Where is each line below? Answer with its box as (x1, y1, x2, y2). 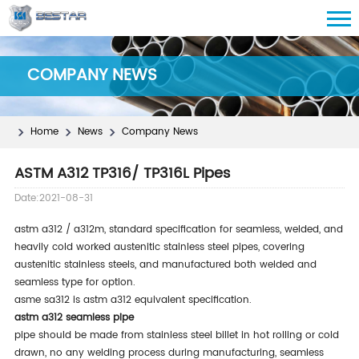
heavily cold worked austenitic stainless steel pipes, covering (14, 240, 305, 255)
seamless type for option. (14, 275, 135, 290)
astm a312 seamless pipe (14, 310, 134, 325)
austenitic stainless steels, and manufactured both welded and (14, 257, 317, 272)
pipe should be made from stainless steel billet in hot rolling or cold (14, 328, 339, 343)
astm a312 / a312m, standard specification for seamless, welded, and (14, 222, 343, 237)
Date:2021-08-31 (14, 191, 93, 206)
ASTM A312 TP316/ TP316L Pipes (14, 162, 230, 185)
